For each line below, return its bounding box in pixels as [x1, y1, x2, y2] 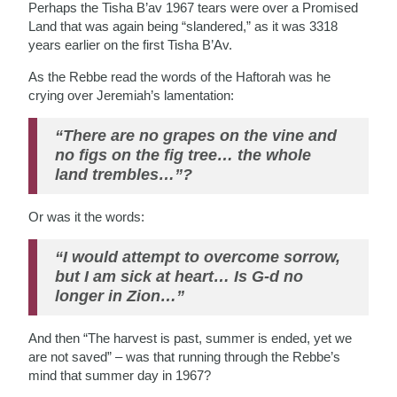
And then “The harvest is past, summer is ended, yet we [28, 330, 353, 346]
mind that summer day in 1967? [28, 367, 212, 383]
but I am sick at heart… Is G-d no [55, 267, 304, 285]
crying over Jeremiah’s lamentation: [28, 87, 235, 103]
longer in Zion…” [55, 286, 185, 305]
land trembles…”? [55, 165, 193, 183]
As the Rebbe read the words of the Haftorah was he [28, 68, 331, 84]
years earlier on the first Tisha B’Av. [28, 36, 233, 52]
